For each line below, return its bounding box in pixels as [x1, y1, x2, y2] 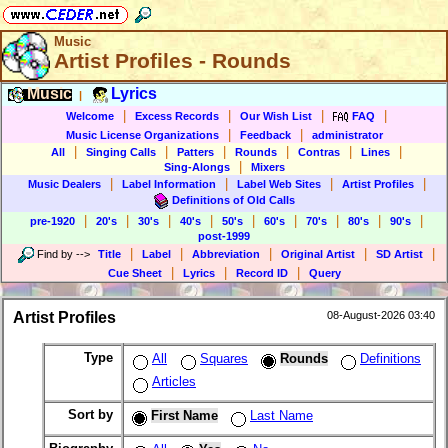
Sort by [68, 407, 117, 423]
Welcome [66, 109, 114, 122]
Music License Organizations [65, 129, 219, 141]
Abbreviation [191, 247, 260, 260]
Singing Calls [86, 146, 156, 158]
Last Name [250, 408, 313, 424]
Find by [36, 247, 73, 260]
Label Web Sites [236, 178, 321, 190]
